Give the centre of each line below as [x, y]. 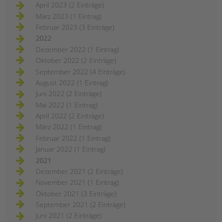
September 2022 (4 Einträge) [81, 71]
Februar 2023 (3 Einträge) [75, 27]
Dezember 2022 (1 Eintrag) [77, 49]
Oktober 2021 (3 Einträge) [76, 193]
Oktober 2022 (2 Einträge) [76, 60]
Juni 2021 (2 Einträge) [69, 216]
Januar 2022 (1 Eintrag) [71, 149]
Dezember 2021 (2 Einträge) [79, 171]
